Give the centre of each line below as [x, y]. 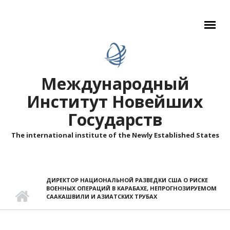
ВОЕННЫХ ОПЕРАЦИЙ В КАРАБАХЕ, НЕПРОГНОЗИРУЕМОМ [131, 188]
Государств [115, 119]
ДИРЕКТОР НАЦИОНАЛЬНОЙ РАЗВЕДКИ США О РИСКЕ [127, 180]
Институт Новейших [115, 101]
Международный [115, 83]
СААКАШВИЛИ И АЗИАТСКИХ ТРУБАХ [102, 196]
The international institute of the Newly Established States [115, 135]
